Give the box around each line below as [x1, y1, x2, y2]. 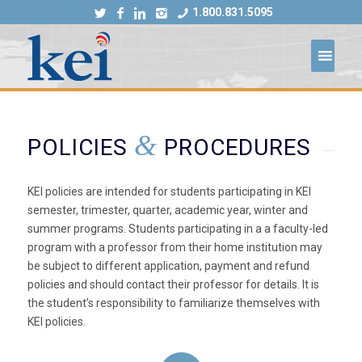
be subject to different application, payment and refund [27, 259, 309, 273]
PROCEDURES [157, 134, 311, 161]
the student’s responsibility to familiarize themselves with [27, 297, 320, 310]
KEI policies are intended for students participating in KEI [27, 185, 311, 199]
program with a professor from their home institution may [27, 241, 322, 255]
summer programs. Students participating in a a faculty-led [27, 222, 328, 236]
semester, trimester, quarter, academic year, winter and [27, 204, 308, 217]
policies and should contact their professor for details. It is [27, 278, 319, 292]
